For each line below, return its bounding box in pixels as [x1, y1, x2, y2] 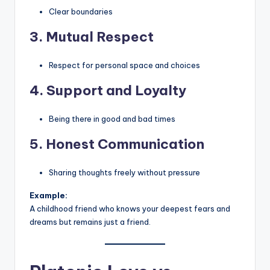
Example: [30, 190, 67, 200]
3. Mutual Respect [30, 28, 154, 45]
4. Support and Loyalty [30, 81, 186, 99]
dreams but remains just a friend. [30, 216, 151, 227]
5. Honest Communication [30, 135, 204, 152]
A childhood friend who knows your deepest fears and [30, 203, 230, 213]
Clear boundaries [49, 6, 113, 16]
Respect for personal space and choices [49, 60, 200, 70]
